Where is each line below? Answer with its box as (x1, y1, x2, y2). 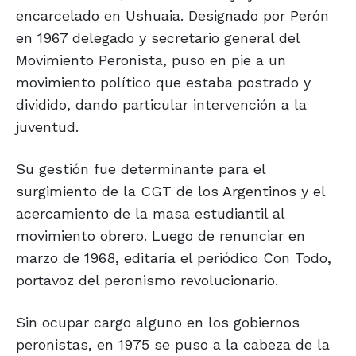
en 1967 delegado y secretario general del (16, 29, 300, 47)
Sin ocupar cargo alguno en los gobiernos (16, 314, 300, 331)
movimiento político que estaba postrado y (16, 74, 311, 91)
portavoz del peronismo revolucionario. (16, 272, 278, 289)
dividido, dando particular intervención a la (16, 96, 307, 114)
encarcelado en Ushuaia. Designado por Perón (16, 7, 329, 25)
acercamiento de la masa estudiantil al (16, 205, 284, 222)
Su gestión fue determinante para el (16, 161, 265, 178)
